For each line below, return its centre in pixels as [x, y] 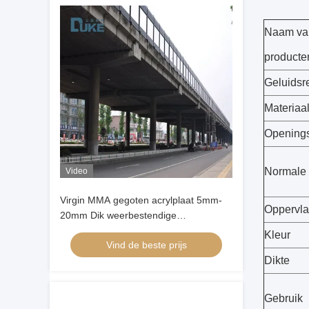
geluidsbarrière [93, 230]
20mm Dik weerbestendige [118, 215]
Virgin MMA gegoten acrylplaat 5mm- [141, 200]
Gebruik [283, 298]
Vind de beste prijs [146, 245]
